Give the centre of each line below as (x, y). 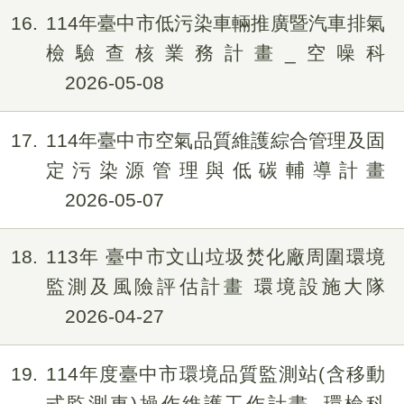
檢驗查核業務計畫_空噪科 (215, 53)
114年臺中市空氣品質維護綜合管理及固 (215, 140)
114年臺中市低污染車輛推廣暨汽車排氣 (215, 23)
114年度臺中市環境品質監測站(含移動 (215, 373)
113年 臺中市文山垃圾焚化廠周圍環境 (215, 257)
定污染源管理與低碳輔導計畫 (215, 170)
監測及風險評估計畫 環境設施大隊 (215, 287)
